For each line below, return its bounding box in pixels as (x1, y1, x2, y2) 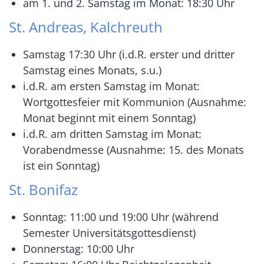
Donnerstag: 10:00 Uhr (23, 242, 134, 256)
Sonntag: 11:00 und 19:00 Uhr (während (23, 210, 219, 225)
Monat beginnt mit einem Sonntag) (23, 111, 196, 126)
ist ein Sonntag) (23, 159, 100, 173)
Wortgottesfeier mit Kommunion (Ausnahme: (23, 95, 246, 110)
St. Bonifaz (9, 180, 78, 200)
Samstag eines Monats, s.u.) (23, 63, 161, 78)
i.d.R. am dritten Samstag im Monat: (23, 127, 202, 141)
